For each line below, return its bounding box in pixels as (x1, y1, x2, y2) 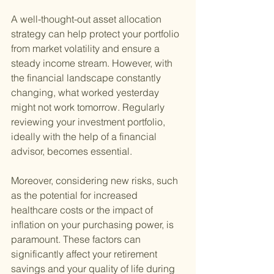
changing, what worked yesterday (11, 86, 161, 99)
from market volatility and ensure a (11, 42, 162, 55)
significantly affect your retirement (11, 248, 160, 261)
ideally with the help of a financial (11, 130, 159, 143)
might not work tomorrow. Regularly (11, 101, 167, 114)
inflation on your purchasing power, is (11, 218, 176, 231)
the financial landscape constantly (11, 72, 163, 84)
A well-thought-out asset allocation (11, 13, 164, 26)
